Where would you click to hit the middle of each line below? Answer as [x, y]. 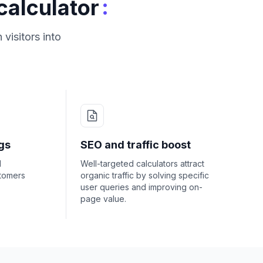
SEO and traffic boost [136, 145]
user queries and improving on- [141, 187]
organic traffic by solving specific [145, 175]
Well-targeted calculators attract [142, 163]
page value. [103, 199]
